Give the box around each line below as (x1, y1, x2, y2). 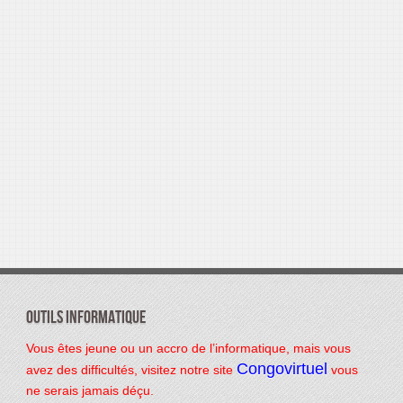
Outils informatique (25, 306, 146, 328)
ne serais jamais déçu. (25, 382, 154, 398)
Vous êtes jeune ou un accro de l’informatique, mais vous (25, 340, 351, 355)
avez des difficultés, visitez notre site (25, 362, 237, 377)
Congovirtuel (236, 359, 327, 378)
